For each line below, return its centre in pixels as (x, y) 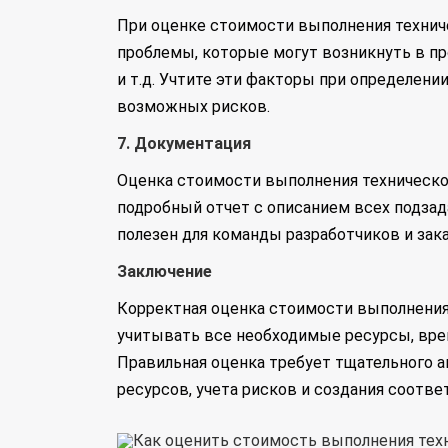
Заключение (164, 271)
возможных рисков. (193, 106)
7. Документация (184, 143)
